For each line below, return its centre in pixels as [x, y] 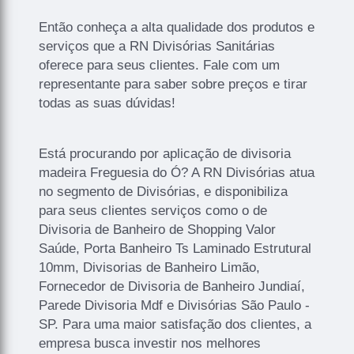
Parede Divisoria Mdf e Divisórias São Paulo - [175, 306]
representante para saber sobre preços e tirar [173, 85]
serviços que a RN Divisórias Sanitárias [157, 47]
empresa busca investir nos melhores [150, 344]
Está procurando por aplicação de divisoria [165, 154]
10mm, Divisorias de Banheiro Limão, [150, 268]
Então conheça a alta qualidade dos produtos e [177, 28]
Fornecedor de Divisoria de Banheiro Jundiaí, [172, 287]
